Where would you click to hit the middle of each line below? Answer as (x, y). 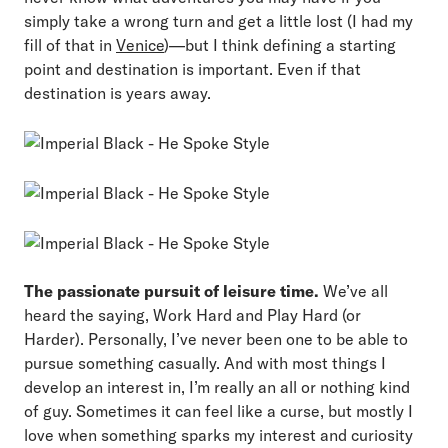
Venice (140, 44)
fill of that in (70, 44)
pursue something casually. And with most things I (205, 362)
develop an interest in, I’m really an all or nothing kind (217, 386)
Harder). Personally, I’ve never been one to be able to (216, 338)
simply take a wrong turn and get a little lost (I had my (218, 20)
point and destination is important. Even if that (192, 68)
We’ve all (353, 290)
